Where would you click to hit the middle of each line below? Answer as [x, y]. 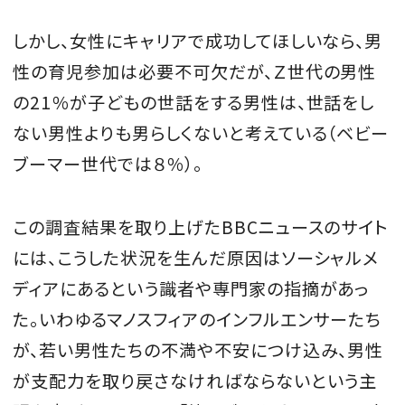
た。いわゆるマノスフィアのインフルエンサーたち [198, 319]
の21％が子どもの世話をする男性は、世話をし [194, 102]
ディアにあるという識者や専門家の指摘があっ [191, 288]
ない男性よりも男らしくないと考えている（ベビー [201, 132]
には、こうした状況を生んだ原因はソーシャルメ [196, 257]
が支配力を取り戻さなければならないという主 [195, 380]
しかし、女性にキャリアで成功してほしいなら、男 [198, 40]
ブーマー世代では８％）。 [108, 163]
